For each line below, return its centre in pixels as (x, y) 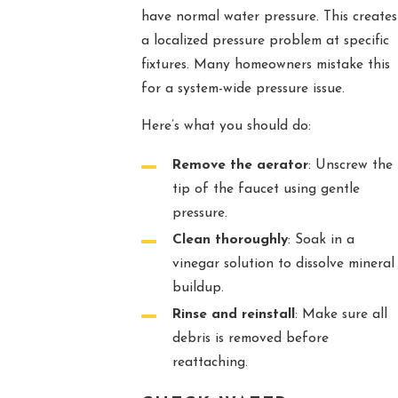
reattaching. (210, 363)
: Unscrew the (350, 166)
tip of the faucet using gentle (266, 190)
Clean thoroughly (230, 240)
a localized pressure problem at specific (265, 40)
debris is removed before (250, 339)
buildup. (198, 288)
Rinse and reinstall (233, 315)
